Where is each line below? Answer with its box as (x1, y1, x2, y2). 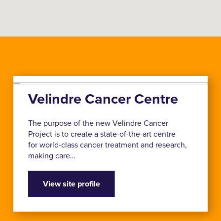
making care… (28, 150, 75, 161)
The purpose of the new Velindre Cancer (28, 117, 168, 129)
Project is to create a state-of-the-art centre (28, 128, 176, 140)
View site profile (42, 178, 100, 190)
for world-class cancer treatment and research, (28, 139, 187, 150)
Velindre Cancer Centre (28, 88, 178, 109)
